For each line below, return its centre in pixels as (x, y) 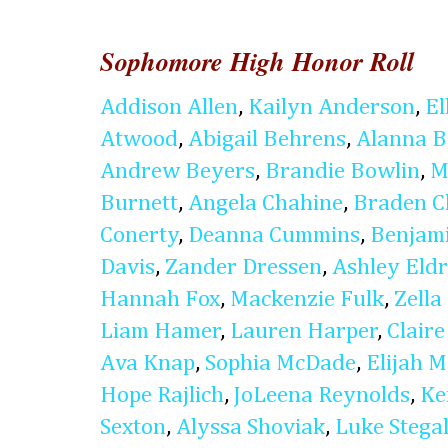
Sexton (133, 427)
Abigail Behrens (267, 139)
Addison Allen (169, 107)
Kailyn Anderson (331, 107)
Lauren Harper (304, 331)
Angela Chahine (265, 203)
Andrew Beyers (177, 171)
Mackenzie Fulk (307, 299)
